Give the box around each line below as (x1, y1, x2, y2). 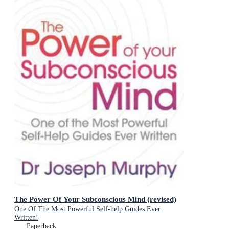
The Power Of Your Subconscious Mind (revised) (14, 194, 176, 203)
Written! (14, 213, 38, 221)
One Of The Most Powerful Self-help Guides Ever (14, 204, 161, 213)
